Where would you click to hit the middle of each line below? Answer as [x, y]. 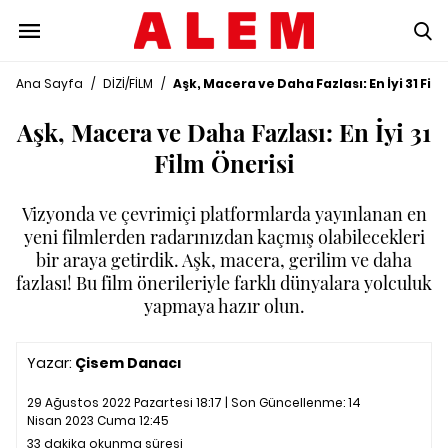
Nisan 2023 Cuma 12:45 [98, 420]
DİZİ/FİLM [128, 83]
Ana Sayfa [49, 83]
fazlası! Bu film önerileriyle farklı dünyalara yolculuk [224, 283]
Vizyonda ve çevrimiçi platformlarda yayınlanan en [224, 214]
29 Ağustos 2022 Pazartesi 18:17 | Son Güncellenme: [187, 402]
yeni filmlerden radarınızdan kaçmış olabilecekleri [224, 237]
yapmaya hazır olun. [224, 306]
